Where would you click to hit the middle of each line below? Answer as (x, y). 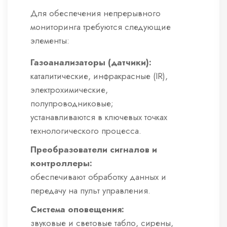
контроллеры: (61, 163)
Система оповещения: (77, 210)
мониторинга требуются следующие (101, 27)
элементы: (50, 41)
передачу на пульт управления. (90, 191)
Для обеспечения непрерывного (96, 13)
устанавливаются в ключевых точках (99, 117)
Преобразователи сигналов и (94, 150)
